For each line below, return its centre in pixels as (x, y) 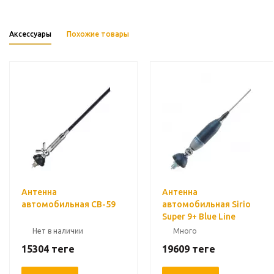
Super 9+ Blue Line (199, 217)
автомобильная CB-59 (68, 204)
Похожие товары (98, 34)
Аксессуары (30, 34)
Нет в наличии (58, 231)
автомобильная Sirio (206, 204)
